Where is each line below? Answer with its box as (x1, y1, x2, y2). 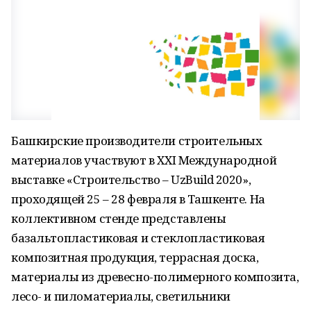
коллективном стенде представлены (11, 210, 226, 226)
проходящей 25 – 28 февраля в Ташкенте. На (11, 191, 265, 207)
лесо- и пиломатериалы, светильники (11, 288, 230, 304)
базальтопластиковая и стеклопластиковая (11, 230, 265, 246)
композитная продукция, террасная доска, (11, 249, 259, 265)
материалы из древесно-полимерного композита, (11, 269, 299, 285)
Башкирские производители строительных (11, 133, 262, 149)
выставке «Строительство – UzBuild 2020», (11, 171, 251, 187)
